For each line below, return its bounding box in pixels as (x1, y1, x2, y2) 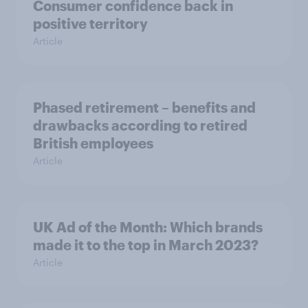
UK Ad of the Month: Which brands (33, 219, 263, 235)
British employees (33, 135, 153, 151)
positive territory (33, 15, 148, 32)
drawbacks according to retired (33, 117, 247, 133)
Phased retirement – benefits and (33, 99, 256, 115)
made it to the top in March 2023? (33, 236, 258, 253)
